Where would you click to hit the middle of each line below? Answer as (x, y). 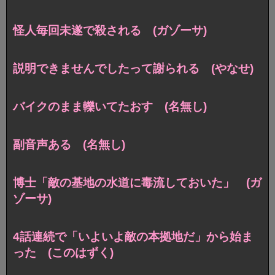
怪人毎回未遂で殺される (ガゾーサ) (110, 31)
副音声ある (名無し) (69, 145)
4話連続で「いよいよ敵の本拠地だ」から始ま (133, 236)
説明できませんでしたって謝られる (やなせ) (133, 69)
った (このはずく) (63, 252)
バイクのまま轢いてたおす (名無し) (110, 107)
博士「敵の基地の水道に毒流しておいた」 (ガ (137, 183)
